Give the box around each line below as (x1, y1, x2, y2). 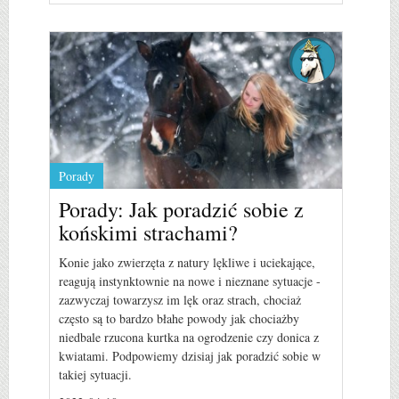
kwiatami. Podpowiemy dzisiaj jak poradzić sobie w (59, 346, 321, 364)
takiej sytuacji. (59, 365, 132, 383)
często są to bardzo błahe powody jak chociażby (59, 309, 299, 327)
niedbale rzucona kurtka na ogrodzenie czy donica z (59, 328, 319, 346)
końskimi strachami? (59, 217, 238, 247)
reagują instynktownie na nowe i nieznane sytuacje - (59, 272, 321, 289)
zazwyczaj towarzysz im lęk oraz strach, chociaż (59, 290, 301, 308)
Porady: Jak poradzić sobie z (59, 194, 304, 224)
